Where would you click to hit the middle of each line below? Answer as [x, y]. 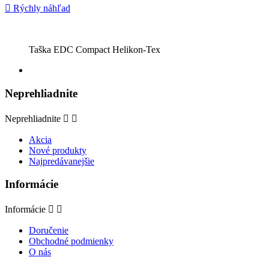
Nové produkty [58, 150]
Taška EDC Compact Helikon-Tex [95, 50]
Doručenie [49, 231]
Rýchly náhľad [41, 8]
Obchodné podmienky [71, 241]
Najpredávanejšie [62, 161]
